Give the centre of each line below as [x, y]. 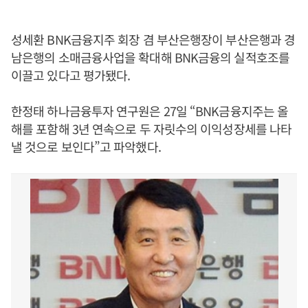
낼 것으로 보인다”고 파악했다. [86, 146]
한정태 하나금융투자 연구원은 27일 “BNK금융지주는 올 [150, 111]
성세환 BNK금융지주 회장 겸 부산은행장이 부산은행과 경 [153, 39]
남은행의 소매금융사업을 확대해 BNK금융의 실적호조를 [150, 57]
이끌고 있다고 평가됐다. [71, 75]
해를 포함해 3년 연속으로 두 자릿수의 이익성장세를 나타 [152, 129]
